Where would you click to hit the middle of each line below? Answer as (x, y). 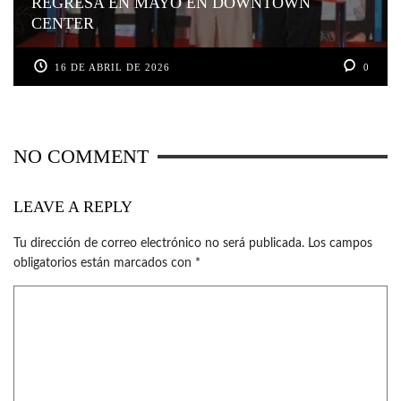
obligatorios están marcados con (104, 263)
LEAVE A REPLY (73, 207)
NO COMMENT (81, 157)
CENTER (63, 24)
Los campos (340, 243)
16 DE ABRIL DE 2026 (113, 68)
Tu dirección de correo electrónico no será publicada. (159, 243)
